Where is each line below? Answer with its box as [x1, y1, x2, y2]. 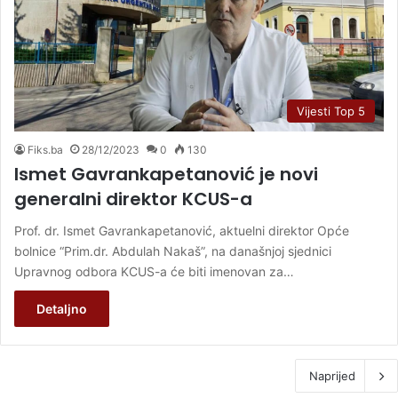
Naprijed [309, 369, 355, 384]
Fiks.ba [28, 143, 63, 157]
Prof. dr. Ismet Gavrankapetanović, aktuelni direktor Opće [14, 223, 349, 239]
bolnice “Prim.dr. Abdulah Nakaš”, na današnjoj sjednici [14, 243, 331, 259]
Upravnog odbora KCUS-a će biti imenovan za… [14, 264, 294, 280]
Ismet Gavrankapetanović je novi [14, 162, 318, 187]
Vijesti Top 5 [297, 104, 365, 119]
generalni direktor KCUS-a [14, 187, 252, 212]
